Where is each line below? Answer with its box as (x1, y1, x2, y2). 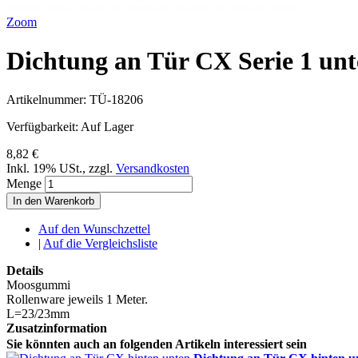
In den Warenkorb (13, 195, 94, 208)
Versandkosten (116, 161, 189, 176)
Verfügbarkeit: (6, 120, 81, 134)
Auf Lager (81, 120, 133, 134)
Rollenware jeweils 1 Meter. (6, 292, 148, 307)
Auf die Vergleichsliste (43, 237, 157, 251)
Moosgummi (6, 278, 70, 292)
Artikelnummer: (6, 93, 89, 107)
